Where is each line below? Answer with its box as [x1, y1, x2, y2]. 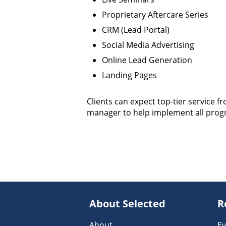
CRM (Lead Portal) [102, 24, 169, 35]
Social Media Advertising [102, 39, 194, 50]
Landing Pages [102, 70, 157, 81]
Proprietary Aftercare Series [102, 9, 208, 20]
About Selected [89, 197, 165, 210]
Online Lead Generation [102, 54, 192, 66]
